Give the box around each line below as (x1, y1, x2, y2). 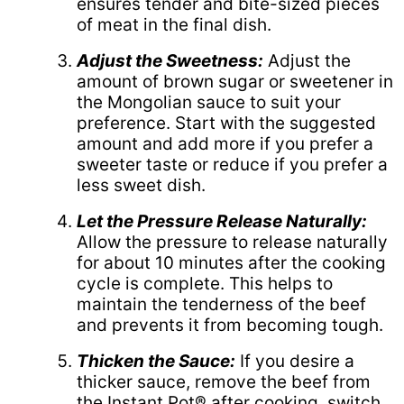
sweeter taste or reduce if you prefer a (77, 153, 388, 175)
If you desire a (235, 350, 354, 372)
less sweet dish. (77, 174, 206, 196)
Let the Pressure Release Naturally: (77, 210, 367, 232)
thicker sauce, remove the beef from (77, 371, 371, 392)
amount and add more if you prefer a (77, 133, 373, 154)
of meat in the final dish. (77, 14, 271, 35)
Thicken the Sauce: (77, 350, 235, 372)
